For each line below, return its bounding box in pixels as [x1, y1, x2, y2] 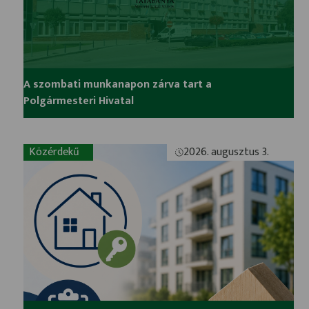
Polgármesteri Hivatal [23, 92, 134, 111]
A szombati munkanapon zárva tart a [23, 75, 212, 94]
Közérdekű [29, 143, 80, 162]
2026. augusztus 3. [183, 143, 269, 162]
